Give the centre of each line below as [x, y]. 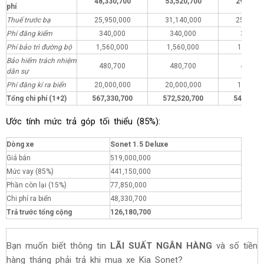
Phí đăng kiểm [29, 33]
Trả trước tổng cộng [39, 212]
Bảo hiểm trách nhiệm [42, 60]
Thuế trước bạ [29, 20]
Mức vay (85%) [30, 171]
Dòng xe [20, 144]
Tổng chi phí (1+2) [37, 98]
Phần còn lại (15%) [37, 185]
